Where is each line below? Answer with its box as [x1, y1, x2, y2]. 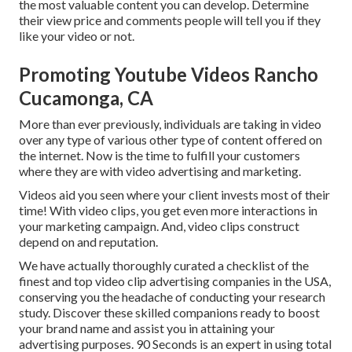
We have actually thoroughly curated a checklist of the [19, 257, 309, 273]
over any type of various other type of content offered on [19, 131, 322, 147]
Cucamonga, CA [19, 86, 153, 109]
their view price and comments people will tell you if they [19, 12, 321, 27]
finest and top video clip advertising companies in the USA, [19, 273, 331, 288]
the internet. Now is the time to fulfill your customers [19, 147, 300, 163]
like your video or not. [19, 27, 134, 43]
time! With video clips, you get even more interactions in [19, 202, 317, 218]
